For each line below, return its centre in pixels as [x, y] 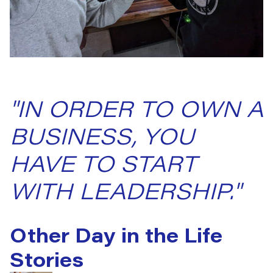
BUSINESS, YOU [102, 136]
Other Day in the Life [116, 235]
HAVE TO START [103, 163]
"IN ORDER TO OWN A [136, 108]
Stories [47, 259]
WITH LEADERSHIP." [125, 190]
